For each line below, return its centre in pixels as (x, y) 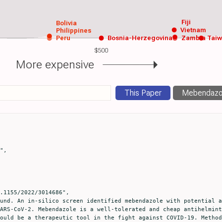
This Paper (143, 93)
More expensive (55, 64)
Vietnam (193, 30)
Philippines (73, 31)
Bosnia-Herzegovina (140, 38)
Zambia (194, 38)
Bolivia (66, 23)
